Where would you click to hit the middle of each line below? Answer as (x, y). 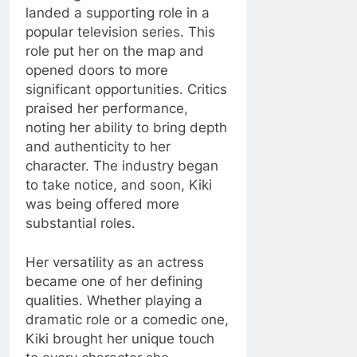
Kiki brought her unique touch (120, 339)
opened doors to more (97, 70)
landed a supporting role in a (118, 12)
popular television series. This (120, 31)
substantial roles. (80, 223)
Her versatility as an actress (115, 263)
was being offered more (102, 204)
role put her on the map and (115, 51)
